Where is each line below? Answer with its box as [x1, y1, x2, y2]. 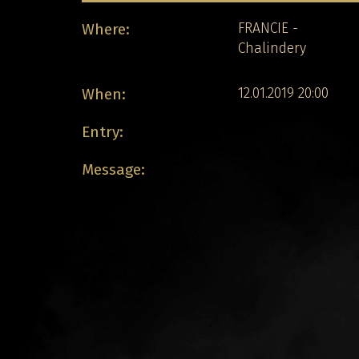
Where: [82, 20, 130, 38]
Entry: [82, 122, 123, 141]
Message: [82, 159, 145, 179]
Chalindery [238, 40, 306, 57]
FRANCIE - [238, 20, 298, 37]
